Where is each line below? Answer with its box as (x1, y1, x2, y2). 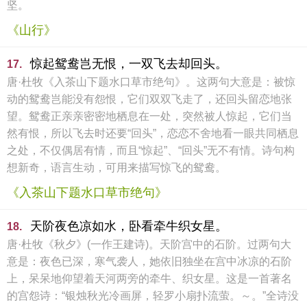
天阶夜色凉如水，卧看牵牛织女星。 (30, 219, 228, 233)
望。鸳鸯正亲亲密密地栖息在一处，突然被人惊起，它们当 (7, 110, 292, 122)
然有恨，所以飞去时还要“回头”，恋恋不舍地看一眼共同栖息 (7, 127, 299, 139)
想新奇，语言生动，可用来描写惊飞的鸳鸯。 (7, 162, 226, 173)
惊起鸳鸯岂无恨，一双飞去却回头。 (30, 57, 228, 71)
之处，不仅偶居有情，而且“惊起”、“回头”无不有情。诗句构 (7, 145, 295, 156)
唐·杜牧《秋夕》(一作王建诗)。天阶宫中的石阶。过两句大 (7, 238, 291, 250)
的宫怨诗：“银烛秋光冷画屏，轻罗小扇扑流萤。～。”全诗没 (7, 290, 299, 302)
